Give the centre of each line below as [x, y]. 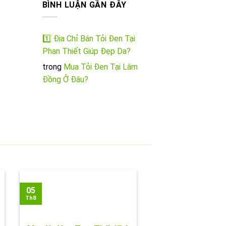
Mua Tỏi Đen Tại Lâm [100, 67]
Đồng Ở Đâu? [65, 80]
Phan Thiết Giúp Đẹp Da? [86, 51]
